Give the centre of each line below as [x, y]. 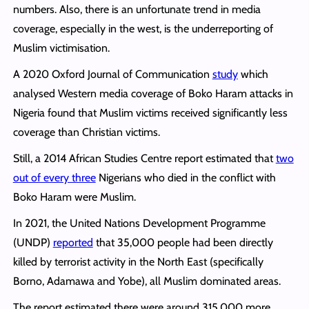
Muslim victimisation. [61, 48]
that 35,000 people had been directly [183, 242]
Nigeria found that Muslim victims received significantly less [150, 112]
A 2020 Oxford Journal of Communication [112, 74]
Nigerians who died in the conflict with [186, 177]
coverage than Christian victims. [86, 132]
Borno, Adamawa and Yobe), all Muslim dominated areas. [147, 281]
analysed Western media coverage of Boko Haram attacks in [153, 93]
